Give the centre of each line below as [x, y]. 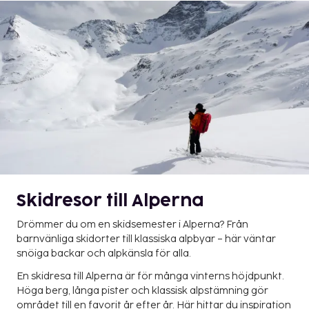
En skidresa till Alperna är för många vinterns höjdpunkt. [150, 277]
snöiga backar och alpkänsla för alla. [104, 254]
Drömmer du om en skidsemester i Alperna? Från [132, 225]
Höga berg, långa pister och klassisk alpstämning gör [142, 291]
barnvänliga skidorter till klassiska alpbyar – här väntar [146, 239]
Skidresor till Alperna [110, 201]
